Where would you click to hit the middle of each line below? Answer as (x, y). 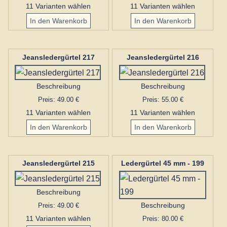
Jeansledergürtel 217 (58, 57)
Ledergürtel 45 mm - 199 (163, 163)
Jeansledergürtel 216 (163, 57)
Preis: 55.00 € (163, 99)
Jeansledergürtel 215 (58, 163)
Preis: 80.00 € (163, 219)
